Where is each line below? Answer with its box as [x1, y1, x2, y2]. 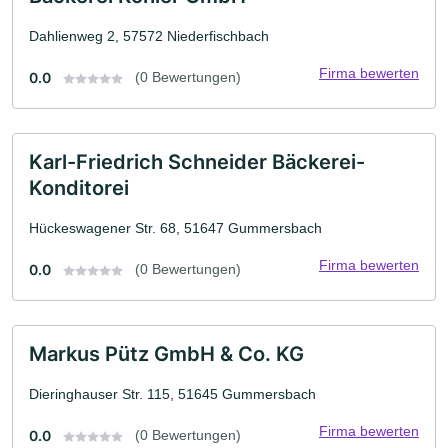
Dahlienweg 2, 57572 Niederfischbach [29, 28, 269, 44]
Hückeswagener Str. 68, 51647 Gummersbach [29, 220, 322, 236]
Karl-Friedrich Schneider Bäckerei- [29, 150, 365, 174]
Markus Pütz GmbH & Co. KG [29, 342, 304, 366]
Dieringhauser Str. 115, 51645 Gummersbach [29, 386, 316, 402]
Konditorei [29, 176, 129, 200]
